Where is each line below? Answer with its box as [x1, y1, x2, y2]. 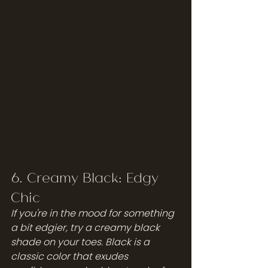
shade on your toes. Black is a [11, 234, 152, 249]
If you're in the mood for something [11, 206, 176, 220]
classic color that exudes [11, 249, 130, 263]
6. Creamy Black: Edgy [11, 167, 163, 185]
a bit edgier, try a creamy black [11, 220, 162, 234]
